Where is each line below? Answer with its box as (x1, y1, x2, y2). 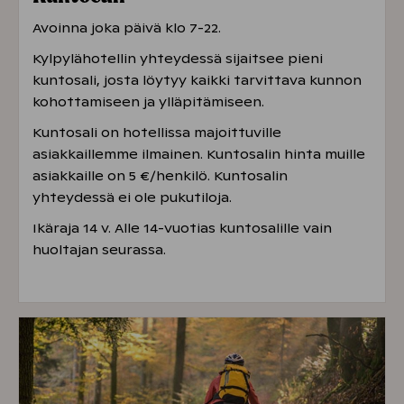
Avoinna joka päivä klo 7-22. (32, 20, 221, 37)
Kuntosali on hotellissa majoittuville (32, 124, 281, 142)
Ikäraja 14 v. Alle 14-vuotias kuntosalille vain (32, 220, 332, 237)
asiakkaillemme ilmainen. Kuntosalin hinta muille (32, 146, 365, 163)
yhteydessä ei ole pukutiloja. (32, 189, 232, 207)
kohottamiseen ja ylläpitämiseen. (32, 94, 264, 111)
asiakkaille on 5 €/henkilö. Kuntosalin (32, 168, 288, 185)
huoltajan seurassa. (32, 242, 166, 259)
